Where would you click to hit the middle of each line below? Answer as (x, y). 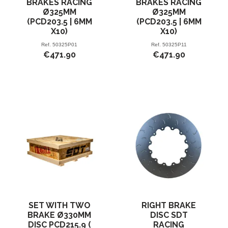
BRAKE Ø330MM (59, 215)
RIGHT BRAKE (169, 206)
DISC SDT (169, 215)
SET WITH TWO (59, 206)
